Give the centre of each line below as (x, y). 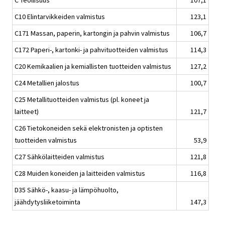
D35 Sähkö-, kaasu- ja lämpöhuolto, (67, 190)
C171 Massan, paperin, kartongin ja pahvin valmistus (92, 33)
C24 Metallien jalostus (47, 83)
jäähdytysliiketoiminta (47, 202)
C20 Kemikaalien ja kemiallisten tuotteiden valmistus (93, 67)
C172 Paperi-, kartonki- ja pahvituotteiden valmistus (91, 50)
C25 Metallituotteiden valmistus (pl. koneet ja (82, 100)
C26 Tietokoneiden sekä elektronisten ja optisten (89, 128)
